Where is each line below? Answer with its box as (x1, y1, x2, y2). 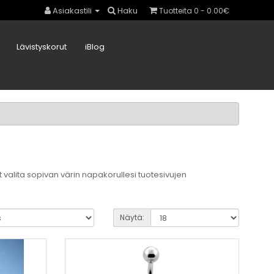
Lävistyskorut (17, 41, 67, 53)
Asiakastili (53, 5, 92, 17)
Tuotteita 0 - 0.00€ (201, 6, 229, 17)
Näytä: (119, 212, 144, 223)
